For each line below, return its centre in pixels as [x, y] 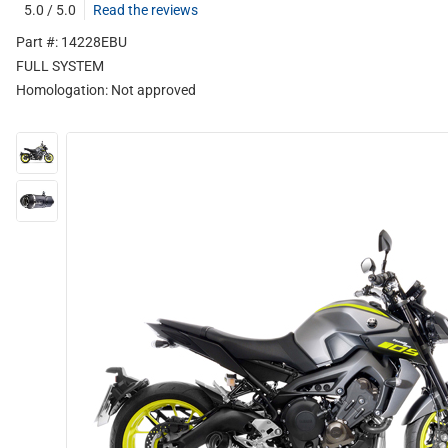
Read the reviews [145, 10]
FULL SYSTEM [60, 66]
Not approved [153, 90]
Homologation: [63, 90]
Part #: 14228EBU [71, 42]
